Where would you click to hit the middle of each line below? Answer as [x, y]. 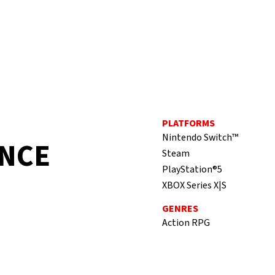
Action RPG [186, 223]
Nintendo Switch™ [200, 137]
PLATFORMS [188, 123]
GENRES [180, 209]
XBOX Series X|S [194, 185]
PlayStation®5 [192, 169]
